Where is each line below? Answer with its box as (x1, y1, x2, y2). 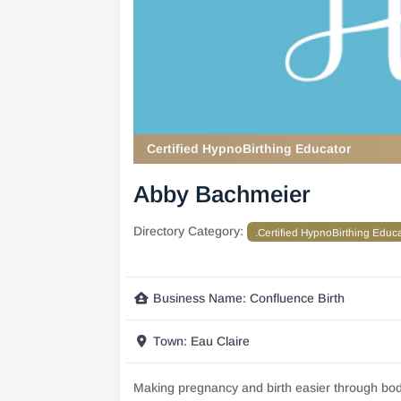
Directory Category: (133, 224, 248, 239)
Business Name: (153, 290, 251, 305)
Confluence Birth (250, 290, 346, 305)
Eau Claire (191, 333, 251, 348)
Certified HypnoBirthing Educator (147, 141, 352, 156)
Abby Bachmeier (133, 181, 311, 209)
